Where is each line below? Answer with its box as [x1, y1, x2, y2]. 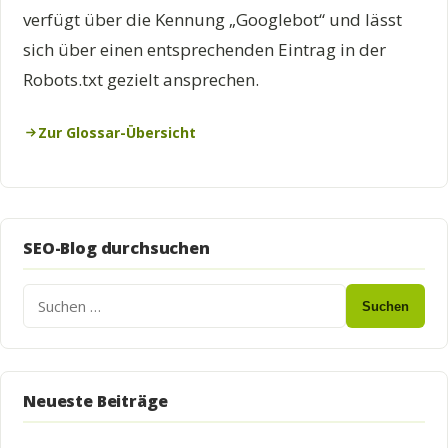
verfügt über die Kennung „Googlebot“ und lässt [23, 8, 402, 31]
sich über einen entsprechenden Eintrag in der [23, 38, 386, 61]
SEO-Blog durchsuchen [23, 237, 210, 259]
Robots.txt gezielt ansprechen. [23, 68, 259, 91]
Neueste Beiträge [23, 390, 168, 412]
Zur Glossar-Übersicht [38, 123, 196, 142]
